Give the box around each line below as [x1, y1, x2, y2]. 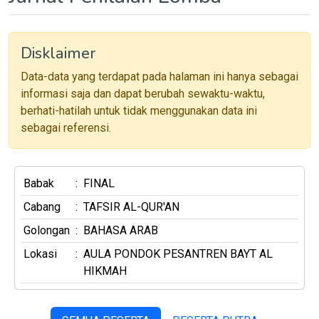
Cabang [23, 199, 61, 214]
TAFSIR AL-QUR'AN [83, 199, 179, 214]
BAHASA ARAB [83, 223, 158, 237]
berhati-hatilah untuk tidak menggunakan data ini [21, 103, 257, 117]
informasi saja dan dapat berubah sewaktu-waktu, [21, 86, 265, 100]
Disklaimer [21, 42, 95, 64]
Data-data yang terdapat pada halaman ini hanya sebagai [21, 69, 298, 83]
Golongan [23, 223, 70, 237]
